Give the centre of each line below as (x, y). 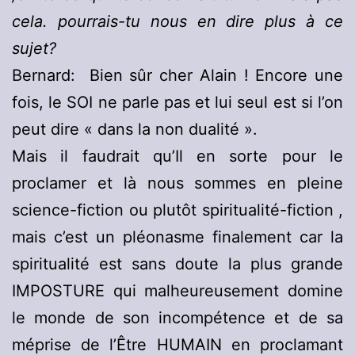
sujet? (34, 49)
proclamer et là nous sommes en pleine (177, 183)
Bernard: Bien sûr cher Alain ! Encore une (177, 76)
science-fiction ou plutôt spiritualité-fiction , (177, 210)
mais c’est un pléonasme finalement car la (177, 237)
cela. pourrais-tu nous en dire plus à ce (177, 22)
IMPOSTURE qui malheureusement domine (177, 291)
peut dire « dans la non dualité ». (135, 130)
